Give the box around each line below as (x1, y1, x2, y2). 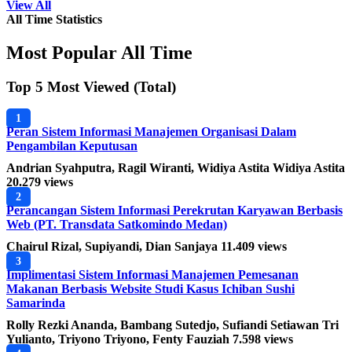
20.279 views (6, 175, 73, 189)
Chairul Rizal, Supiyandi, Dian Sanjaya (6, 240, 221, 254)
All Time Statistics (6, 12, 102, 26)
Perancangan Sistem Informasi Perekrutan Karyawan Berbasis (6, 203, 343, 218)
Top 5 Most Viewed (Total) (6, 79, 176, 96)
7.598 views (233, 332, 293, 346)
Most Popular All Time (6, 42, 192, 63)
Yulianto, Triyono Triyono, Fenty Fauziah (6, 332, 233, 346)
